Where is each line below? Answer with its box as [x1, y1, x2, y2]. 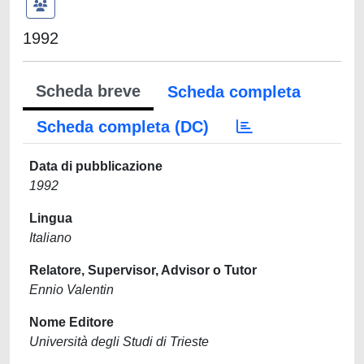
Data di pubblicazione [29, 159, 162, 173]
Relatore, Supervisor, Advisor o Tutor [29, 263, 257, 277]
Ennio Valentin [29, 283, 114, 297]
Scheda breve [36, 82, 141, 100]
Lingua [29, 211, 72, 225]
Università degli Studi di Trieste [29, 335, 209, 349]
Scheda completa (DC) [37, 118, 209, 136]
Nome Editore [29, 315, 114, 329]
